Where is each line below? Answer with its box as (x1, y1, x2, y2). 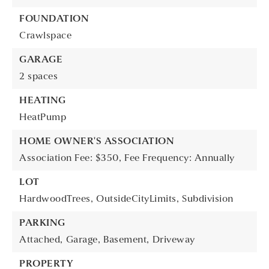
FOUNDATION (19, 14, 89, 24)
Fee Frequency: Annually (124, 154, 235, 163)
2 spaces (19, 72, 58, 82)
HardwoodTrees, (19, 195, 93, 204)
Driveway (152, 235, 195, 245)
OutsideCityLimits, (96, 195, 179, 204)
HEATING (19, 96, 66, 106)
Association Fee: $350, (19, 154, 121, 163)
